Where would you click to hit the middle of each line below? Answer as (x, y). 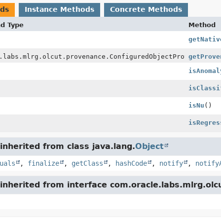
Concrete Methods (146, 9)
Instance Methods (59, 9)
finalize (43, 163)
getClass (87, 163)
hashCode (131, 163)
